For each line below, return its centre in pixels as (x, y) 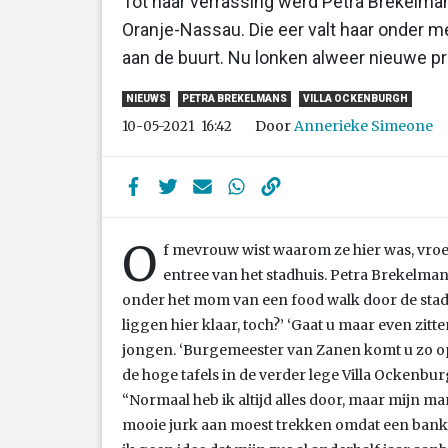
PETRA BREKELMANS (234, 99)
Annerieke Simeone (363, 125)
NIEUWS (146, 99)
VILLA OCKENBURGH (355, 99)
